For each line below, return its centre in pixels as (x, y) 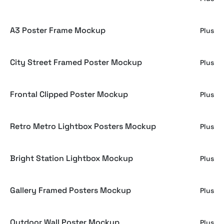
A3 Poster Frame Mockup (58, 30)
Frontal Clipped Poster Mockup (69, 94)
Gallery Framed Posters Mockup (70, 190)
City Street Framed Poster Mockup (76, 62)
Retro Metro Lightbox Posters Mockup (83, 126)
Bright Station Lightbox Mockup (71, 158)
